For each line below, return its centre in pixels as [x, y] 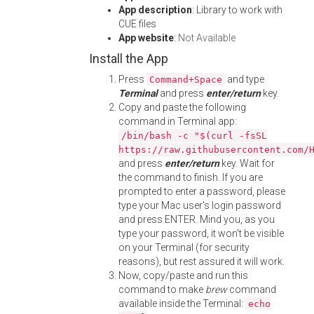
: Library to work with [237, 10]
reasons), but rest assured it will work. [202, 261]
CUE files [137, 24]
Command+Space [186, 80]
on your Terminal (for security [184, 247]
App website [146, 38]
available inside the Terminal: [182, 303]
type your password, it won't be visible [201, 233]
